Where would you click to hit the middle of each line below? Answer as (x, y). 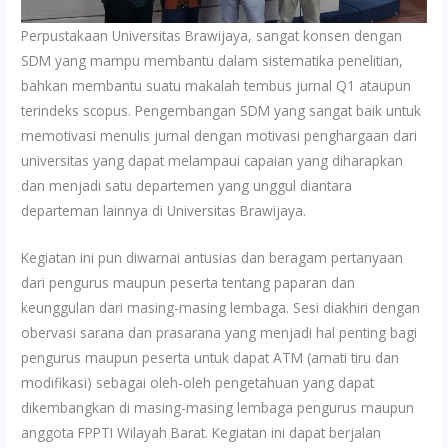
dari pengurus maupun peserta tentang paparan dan (188, 282)
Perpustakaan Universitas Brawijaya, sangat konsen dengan (212, 35)
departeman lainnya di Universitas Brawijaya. (164, 210)
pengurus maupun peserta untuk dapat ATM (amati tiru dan (210, 357)
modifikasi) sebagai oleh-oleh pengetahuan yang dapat (198, 382)
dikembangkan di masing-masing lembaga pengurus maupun (218, 407)
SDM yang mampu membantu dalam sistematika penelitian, (212, 60)
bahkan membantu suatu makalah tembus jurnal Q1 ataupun (216, 85)
